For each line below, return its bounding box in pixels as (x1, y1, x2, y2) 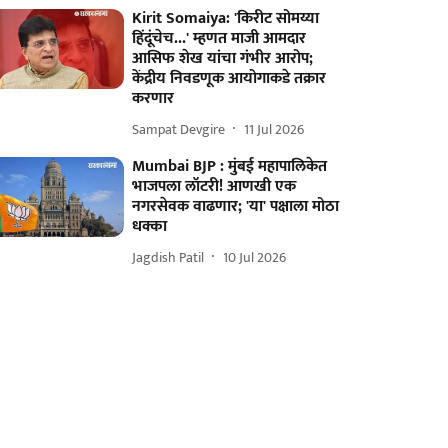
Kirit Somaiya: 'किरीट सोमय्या (132, 5, 320, 32)
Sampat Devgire (132, 117, 226, 141)
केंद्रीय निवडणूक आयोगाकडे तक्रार (132, 65, 327, 92)
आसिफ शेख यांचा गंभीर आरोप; (132, 45, 314, 72)
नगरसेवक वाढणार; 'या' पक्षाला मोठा (132, 193, 340, 220)
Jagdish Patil (132, 245, 205, 269)
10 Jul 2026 (223, 245, 287, 269)
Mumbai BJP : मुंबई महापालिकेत (132, 153, 328, 180)
